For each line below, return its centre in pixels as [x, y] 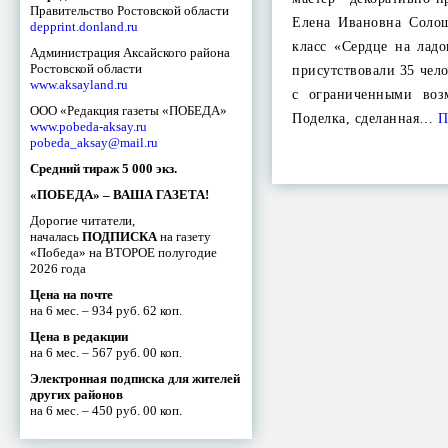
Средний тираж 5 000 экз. [103, 168]
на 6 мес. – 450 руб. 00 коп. [106, 410]
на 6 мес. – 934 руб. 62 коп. [106, 310]
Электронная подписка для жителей [135, 378]
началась [56, 236]
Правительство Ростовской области [129, 10]
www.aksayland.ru [79, 84]
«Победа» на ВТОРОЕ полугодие [123, 252]
